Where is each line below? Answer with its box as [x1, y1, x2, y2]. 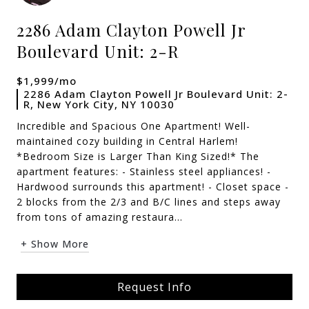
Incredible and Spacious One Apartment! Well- [17, 119, 250, 132]
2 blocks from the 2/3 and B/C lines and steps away [17, 195, 281, 208]
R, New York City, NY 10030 [23, 97, 175, 111]
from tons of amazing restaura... [17, 210, 183, 223]
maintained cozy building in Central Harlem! [17, 134, 238, 148]
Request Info [117, 279, 192, 295]
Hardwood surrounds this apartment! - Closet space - [17, 180, 289, 193]
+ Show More [21, 237, 89, 250]
